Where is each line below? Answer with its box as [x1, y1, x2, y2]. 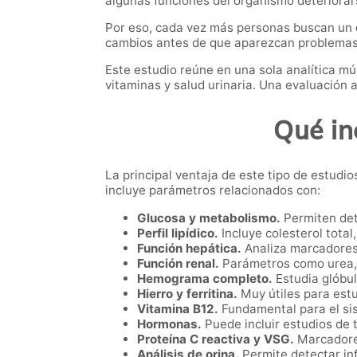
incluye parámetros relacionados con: [105, 182, 320, 198]
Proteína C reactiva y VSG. [137, 331, 294, 347]
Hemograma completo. [137, 271, 273, 287]
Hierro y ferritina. [137, 286, 237, 302]
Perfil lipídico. [137, 226, 218, 241]
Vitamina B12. [137, 301, 218, 317]
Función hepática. [137, 241, 241, 257]
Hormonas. [137, 316, 202, 332]
